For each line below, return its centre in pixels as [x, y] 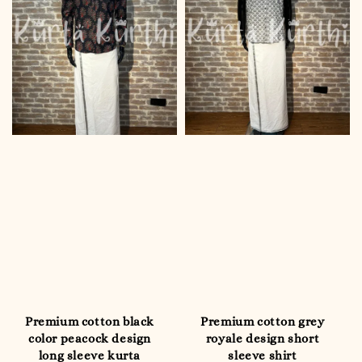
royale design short [263, 338]
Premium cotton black [89, 321]
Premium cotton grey [263, 321]
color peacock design [90, 338]
